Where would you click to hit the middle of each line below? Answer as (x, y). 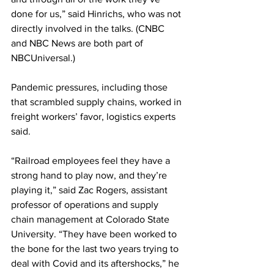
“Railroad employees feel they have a (92, 161)
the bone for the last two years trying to (96, 249)
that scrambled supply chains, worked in (98, 102)
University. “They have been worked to (95, 234)
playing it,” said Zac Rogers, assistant (91, 190)
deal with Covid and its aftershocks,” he (96, 263)
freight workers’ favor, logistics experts (94, 117)
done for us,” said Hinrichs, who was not (97, 14)
